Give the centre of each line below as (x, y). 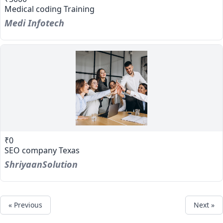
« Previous (25, 205)
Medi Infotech (34, 23)
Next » (204, 205)
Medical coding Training (50, 9)
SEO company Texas (42, 150)
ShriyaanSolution (41, 164)
